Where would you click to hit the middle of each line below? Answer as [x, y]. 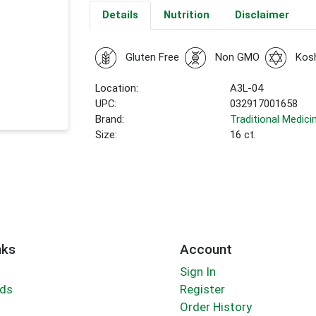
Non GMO [237, 57]
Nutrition [186, 15]
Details [120, 15]
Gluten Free [152, 57]
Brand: [110, 120]
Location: [117, 89]
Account [206, 249]
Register [202, 290]
